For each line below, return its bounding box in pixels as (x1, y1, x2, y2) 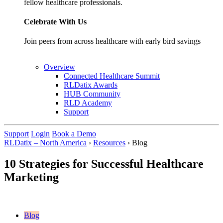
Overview (44, 63, 75, 72)
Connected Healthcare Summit (64, 72, 160, 81)
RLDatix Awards (64, 81, 117, 90)
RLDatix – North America (4, 138, 87, 147)
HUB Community (64, 90, 120, 99)
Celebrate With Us (24, 17, 87, 26)
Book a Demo (52, 129, 96, 138)
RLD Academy (64, 99, 112, 108)
